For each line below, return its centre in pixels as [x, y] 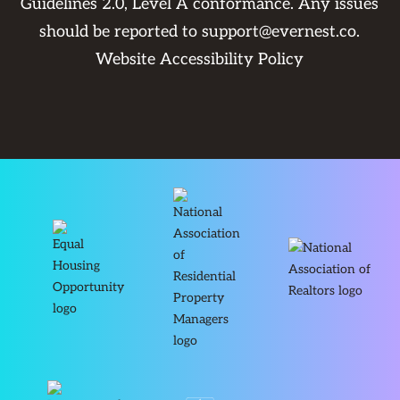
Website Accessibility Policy [200, 59]
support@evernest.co [279, 32]
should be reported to [121, 32]
